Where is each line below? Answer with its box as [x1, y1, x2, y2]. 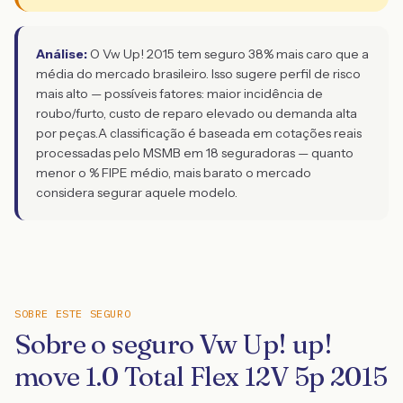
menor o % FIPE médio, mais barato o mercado [36, 165, 311, 181]
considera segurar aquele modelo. [36, 184, 237, 201]
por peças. [36, 125, 98, 141]
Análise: [36, 46, 87, 62]
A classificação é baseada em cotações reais [98, 125, 362, 141]
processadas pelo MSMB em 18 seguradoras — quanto [36, 145, 354, 161]
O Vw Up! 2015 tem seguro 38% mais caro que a [90, 46, 369, 62]
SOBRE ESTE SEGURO [14, 307, 131, 320]
